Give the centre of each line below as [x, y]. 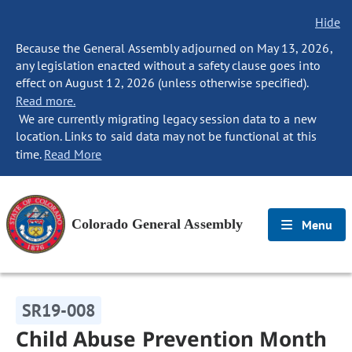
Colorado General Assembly [157, 224]
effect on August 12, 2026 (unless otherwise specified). [162, 82]
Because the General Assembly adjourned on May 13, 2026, [174, 48]
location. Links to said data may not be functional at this [166, 136]
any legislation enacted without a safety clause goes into [168, 65]
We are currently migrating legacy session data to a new [166, 119]
